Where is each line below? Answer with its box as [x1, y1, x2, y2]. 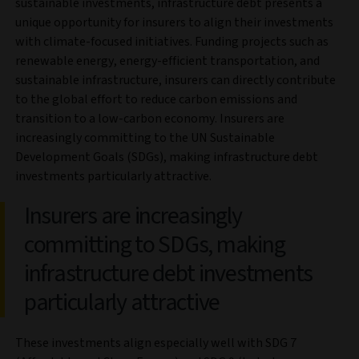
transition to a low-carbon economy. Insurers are [15, 110, 284, 128]
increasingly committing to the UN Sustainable [15, 129, 275, 147]
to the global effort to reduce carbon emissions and [15, 91, 297, 109]
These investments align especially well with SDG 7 [15, 334, 296, 353]
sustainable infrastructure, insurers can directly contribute [15, 71, 336, 90]
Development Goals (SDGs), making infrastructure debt [15, 148, 318, 167]
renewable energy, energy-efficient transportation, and [15, 52, 320, 71]
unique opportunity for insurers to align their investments [15, 14, 333, 32]
